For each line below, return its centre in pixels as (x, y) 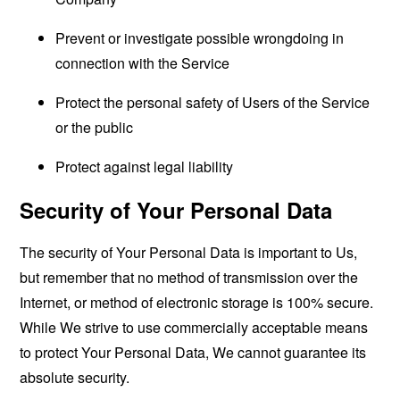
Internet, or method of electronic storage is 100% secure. (197, 302)
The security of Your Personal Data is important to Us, (189, 252)
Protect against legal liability (145, 167)
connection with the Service (143, 63)
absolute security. (75, 377)
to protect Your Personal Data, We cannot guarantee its (193, 352)
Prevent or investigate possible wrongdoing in (200, 38)
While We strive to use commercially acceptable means (194, 327)
